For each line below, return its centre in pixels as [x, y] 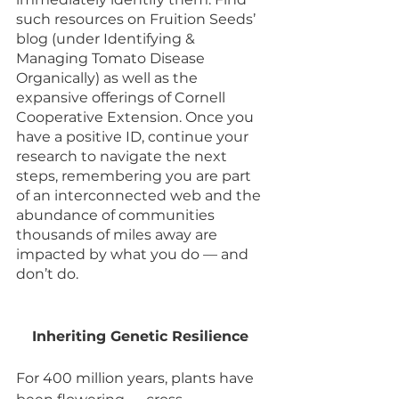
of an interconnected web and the [140, 196]
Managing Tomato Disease [112, 59]
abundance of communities [117, 216]
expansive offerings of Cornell [122, 98]
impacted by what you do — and [134, 255]
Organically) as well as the [109, 78]
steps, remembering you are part [135, 176]
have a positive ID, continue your [134, 137]
